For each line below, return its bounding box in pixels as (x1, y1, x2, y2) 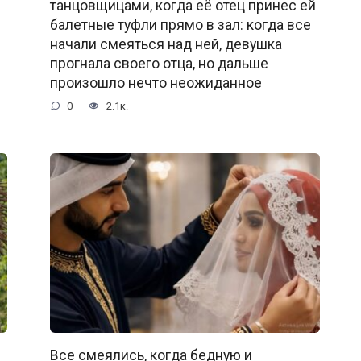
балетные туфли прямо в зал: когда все (49, 17, 311, 34)
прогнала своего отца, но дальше (49, 56, 268, 73)
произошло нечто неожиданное (49, 75, 262, 92)
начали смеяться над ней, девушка (49, 36, 282, 53)
